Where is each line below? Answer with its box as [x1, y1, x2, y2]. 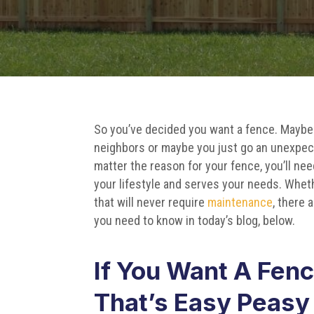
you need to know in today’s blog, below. [94, 212, 296, 228]
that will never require [94, 194, 208, 210]
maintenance [207, 194, 273, 210]
